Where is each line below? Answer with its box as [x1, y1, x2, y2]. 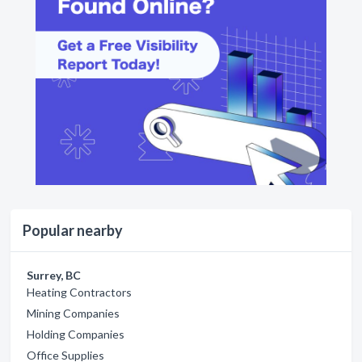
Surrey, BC [27, 267, 81, 282]
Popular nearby [23, 221, 123, 239]
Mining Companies [27, 305, 120, 320]
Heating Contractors [27, 284, 132, 299]
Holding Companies [27, 326, 124, 341]
